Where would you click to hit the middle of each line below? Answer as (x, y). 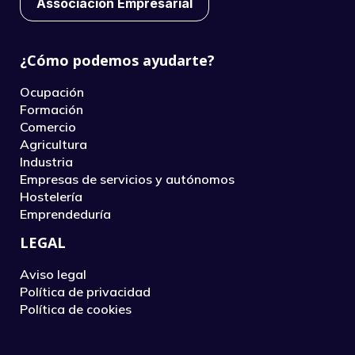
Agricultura (53, 145)
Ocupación (52, 92)
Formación (52, 110)
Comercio (48, 127)
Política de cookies (76, 309)
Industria (46, 162)
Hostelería (51, 197)
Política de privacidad (85, 292)
